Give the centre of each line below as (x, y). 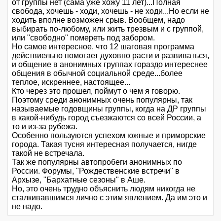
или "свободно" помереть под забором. (83, 38)
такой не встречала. (48, 153)
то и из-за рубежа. (45, 127)
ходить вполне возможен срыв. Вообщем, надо (98, 20)
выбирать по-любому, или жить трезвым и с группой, (108, 29)
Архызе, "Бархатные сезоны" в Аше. (79, 180)
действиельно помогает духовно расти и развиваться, (110, 56)
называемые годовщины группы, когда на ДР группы (109, 109)
